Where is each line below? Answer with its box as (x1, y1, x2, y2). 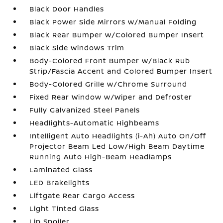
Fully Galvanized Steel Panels (29, 105, 140, 114)
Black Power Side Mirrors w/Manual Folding (29, 17, 197, 26)
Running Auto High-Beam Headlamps (29, 152, 172, 161)
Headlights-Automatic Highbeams (29, 118, 160, 127)
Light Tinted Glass (29, 204, 100, 213)
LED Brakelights (29, 178, 90, 187)
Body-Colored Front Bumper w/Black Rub (29, 56, 191, 65)
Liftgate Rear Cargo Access (29, 191, 135, 200)
